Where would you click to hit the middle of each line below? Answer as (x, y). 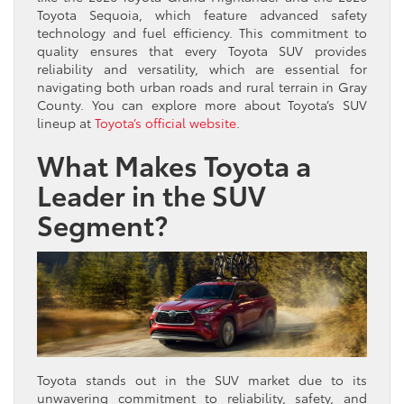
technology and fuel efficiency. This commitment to (202, 32)
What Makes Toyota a (174, 164)
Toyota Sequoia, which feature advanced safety (202, 14)
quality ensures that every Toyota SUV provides (202, 50)
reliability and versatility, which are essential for (202, 68)
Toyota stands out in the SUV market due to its (202, 379)
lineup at (66, 122)
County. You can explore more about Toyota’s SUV (202, 104)
